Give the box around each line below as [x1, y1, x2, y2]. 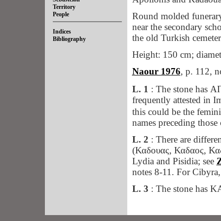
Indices [52, 28, 71, 35]
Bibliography [52, 36, 86, 42]
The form [161, 201, 202, 212]
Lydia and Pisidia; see [132, 156, 217, 166]
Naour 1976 [132, 66, 181, 76]
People [52, 11, 69, 18]
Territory [52, 3, 75, 10]
